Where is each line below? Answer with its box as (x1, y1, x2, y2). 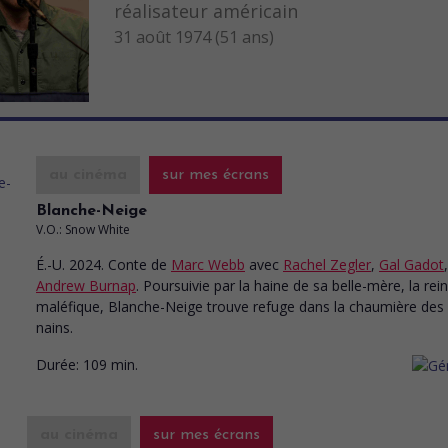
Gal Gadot (379, 255, 444, 274)
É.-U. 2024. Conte (36, 255, 151, 274)
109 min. (83, 354, 138, 374)
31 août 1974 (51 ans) (114, 26, 274, 48)
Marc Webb (171, 255, 245, 274)
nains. (36, 318, 73, 337)
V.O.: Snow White (36, 221, 130, 238)
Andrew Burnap (36, 276, 136, 295)
